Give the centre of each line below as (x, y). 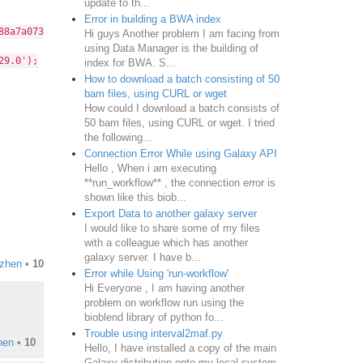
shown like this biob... (135, 197)
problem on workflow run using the (164, 302)
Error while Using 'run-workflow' (156, 273)
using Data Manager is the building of (171, 48)
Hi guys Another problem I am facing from (181, 33)
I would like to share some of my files (172, 228)
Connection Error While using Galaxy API (180, 153)
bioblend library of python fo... (154, 317)
